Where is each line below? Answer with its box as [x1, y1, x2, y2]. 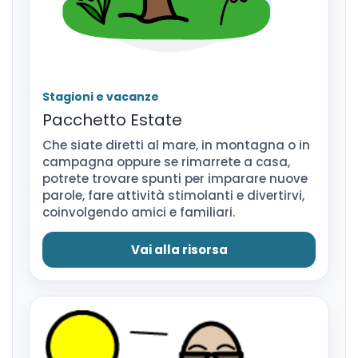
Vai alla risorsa [130, 241, 228, 258]
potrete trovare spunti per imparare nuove [42, 169, 308, 187]
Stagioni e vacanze [42, 88, 159, 105]
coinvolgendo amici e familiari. [42, 203, 238, 221]
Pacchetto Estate [42, 108, 182, 131]
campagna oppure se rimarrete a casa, [42, 153, 290, 170]
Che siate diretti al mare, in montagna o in [42, 136, 310, 153]
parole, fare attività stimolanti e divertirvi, [42, 186, 304, 204]
